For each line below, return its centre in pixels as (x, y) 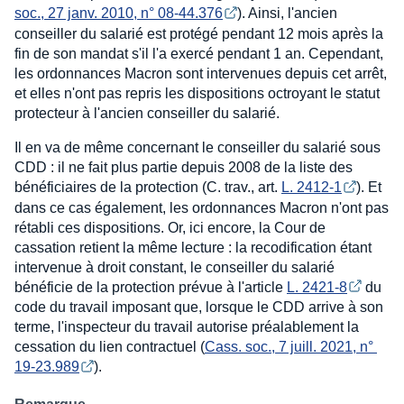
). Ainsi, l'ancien (289, 13)
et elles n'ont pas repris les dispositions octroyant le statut (197, 93)
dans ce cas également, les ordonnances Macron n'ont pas (202, 207)
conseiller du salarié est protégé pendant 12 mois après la (199, 33)
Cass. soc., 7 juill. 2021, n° (291, 347)
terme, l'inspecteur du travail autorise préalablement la (187, 327)
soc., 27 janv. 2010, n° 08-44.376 (119, 13)
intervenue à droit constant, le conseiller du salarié (174, 267)
